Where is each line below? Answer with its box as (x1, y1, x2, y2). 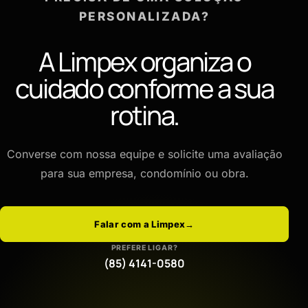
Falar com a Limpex (94, 218, 186, 230)
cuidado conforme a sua (15, 69, 274, 107)
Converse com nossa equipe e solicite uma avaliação (6, 146, 283, 161)
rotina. (109, 96, 179, 133)
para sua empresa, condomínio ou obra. (40, 166, 249, 180)
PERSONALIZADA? (79, 8, 210, 23)
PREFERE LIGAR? (111, 243, 178, 252)
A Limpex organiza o (38, 43, 251, 80)
